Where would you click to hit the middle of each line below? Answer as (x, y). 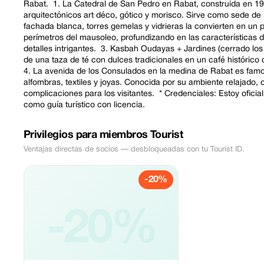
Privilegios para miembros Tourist (103, 135)
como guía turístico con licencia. (84, 105)
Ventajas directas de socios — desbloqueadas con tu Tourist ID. (134, 150)
